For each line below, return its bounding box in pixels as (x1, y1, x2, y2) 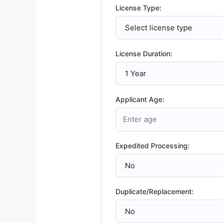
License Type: (115, 3, 161, 12)
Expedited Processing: (115, 141, 190, 150)
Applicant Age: (115, 95, 164, 104)
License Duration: (115, 49, 172, 58)
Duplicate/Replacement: (115, 187, 194, 196)
